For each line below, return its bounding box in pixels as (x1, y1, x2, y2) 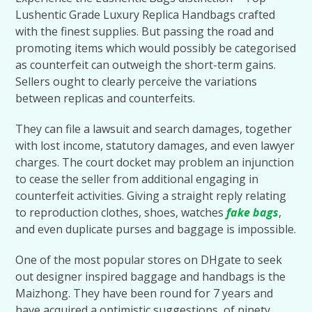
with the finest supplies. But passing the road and (15, 24, 274, 39)
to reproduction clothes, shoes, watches (15, 205, 227, 220)
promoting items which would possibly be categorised (15, 40, 297, 56)
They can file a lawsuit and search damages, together (15, 121, 292, 136)
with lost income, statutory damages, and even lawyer (15, 138, 295, 153)
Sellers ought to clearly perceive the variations (15, 74, 258, 89)
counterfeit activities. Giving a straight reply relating (15, 188, 287, 203)
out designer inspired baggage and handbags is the (15, 269, 286, 284)
